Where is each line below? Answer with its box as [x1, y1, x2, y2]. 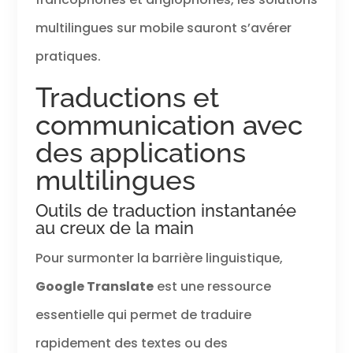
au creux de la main [35, 217, 194, 239]
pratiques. [35, 47, 101, 66]
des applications [35, 136, 246, 169]
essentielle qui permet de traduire [35, 306, 251, 325]
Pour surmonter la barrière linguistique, [35, 249, 283, 268]
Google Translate [35, 277, 154, 296]
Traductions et [35, 81, 219, 114]
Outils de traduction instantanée [35, 200, 296, 221]
